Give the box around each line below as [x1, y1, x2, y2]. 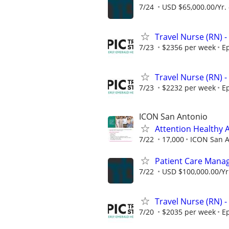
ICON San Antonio [139, 111, 208, 123]
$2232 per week [162, 83, 216, 93]
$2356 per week [162, 42, 216, 52]
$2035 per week [162, 207, 216, 217]
